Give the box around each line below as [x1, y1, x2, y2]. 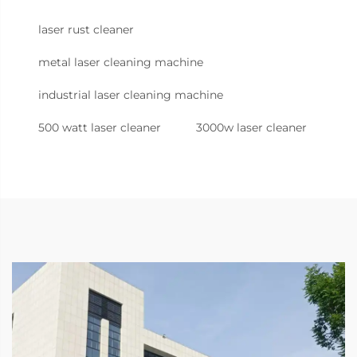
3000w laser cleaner [196, 120, 307, 135]
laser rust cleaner [38, 22, 134, 37]
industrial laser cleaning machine [38, 88, 223, 103]
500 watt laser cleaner [38, 120, 161, 135]
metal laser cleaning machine [38, 55, 203, 70]
